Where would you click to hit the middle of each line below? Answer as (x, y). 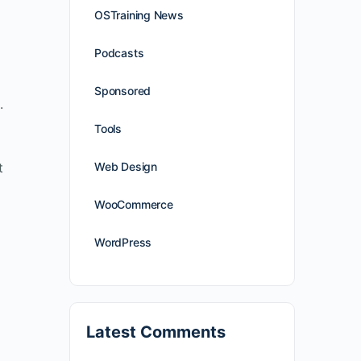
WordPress (123, 242)
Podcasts (119, 53)
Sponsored (123, 91)
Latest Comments (156, 332)
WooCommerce (134, 204)
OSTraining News (139, 15)
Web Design (126, 166)
